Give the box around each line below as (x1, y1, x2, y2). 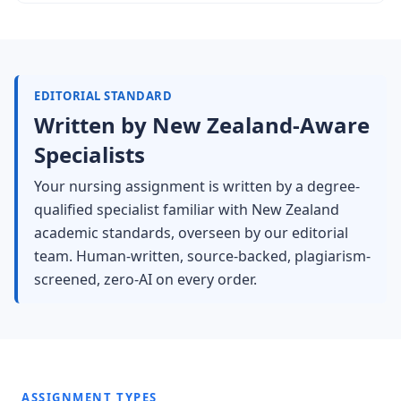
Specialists (34, 140, 145, 169)
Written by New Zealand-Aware (34, 110, 370, 140)
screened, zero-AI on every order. (34, 269, 257, 289)
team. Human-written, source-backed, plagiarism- (34, 246, 371, 266)
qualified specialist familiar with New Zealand (34, 200, 339, 219)
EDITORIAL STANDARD (34, 88, 172, 104)
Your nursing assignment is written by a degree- (34, 176, 360, 196)
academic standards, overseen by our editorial (34, 223, 348, 243)
